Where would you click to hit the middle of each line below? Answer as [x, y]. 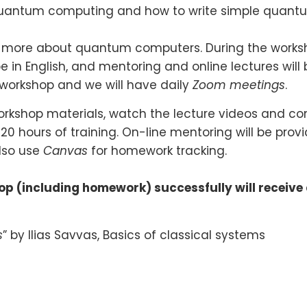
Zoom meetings [237, 85]
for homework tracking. [159, 150]
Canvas [67, 150]
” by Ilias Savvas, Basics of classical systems [134, 235]
